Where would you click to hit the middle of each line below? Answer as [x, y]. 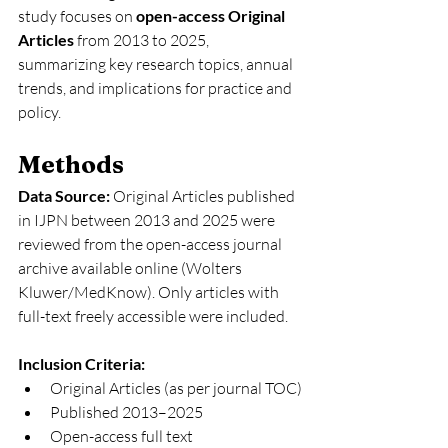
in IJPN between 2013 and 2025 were [148, 220]
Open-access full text [121, 436]
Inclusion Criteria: [81, 363]
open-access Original [212, 15]
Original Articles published [205, 196]
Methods [71, 164]
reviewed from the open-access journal [151, 244]
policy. [39, 112]
